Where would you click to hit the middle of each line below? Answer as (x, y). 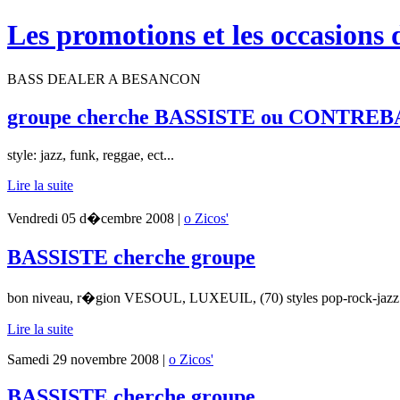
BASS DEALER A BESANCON (104, 79)
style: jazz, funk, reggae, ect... (91, 154)
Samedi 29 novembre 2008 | (88, 359)
